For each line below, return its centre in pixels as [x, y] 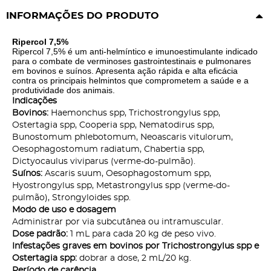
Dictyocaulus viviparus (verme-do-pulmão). [104, 162]
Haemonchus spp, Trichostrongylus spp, [134, 113]
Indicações [34, 101]
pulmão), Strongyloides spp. [71, 198]
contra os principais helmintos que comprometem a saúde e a [130, 81]
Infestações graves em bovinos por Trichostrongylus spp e [135, 247]
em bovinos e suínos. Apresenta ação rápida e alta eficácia [125, 71]
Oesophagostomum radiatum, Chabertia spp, [108, 150]
